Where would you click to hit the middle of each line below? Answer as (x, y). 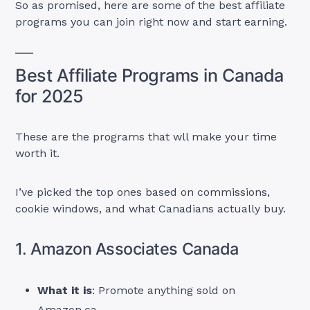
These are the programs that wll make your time (146, 137)
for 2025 (49, 97)
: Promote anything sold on (164, 291)
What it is (65, 291)
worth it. (38, 154)
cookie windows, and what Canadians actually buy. (151, 209)
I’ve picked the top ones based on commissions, (143, 192)
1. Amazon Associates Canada (127, 249)
